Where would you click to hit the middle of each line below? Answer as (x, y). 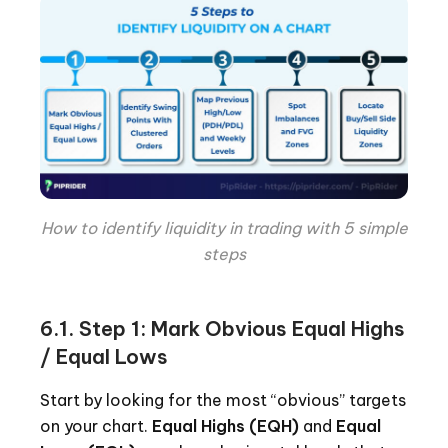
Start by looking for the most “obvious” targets (223, 399)
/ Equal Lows (104, 356)
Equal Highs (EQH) (225, 425)
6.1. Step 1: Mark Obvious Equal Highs (222, 328)
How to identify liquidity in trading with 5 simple (224, 227)
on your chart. (96, 425)
